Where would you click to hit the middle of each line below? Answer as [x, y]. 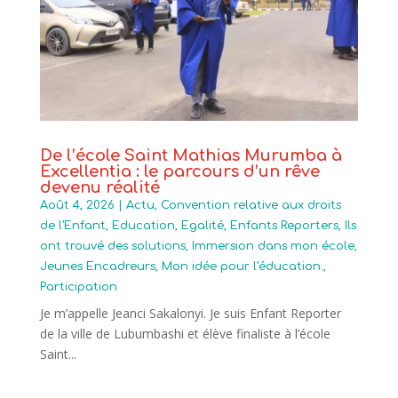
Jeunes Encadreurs [97, 267]
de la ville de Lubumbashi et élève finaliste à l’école [185, 334]
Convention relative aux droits [251, 206]
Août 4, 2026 [77, 206]
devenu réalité [99, 188]
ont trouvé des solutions [112, 247]
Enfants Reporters [284, 226]
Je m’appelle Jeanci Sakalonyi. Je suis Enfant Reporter [190, 314]
